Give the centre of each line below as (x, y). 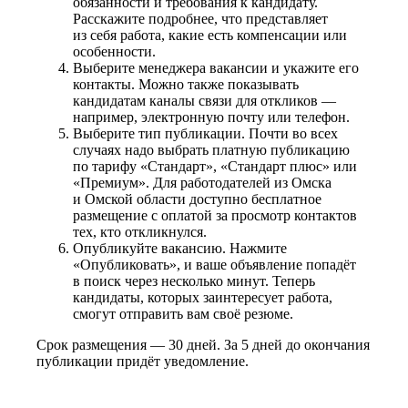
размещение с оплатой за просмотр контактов (215, 215)
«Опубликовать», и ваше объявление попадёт (214, 264)
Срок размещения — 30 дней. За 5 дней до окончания (203, 344)
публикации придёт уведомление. (143, 361)
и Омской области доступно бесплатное (197, 199)
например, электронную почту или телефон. (211, 117)
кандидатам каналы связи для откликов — (204, 100)
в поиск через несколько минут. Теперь (194, 280)
